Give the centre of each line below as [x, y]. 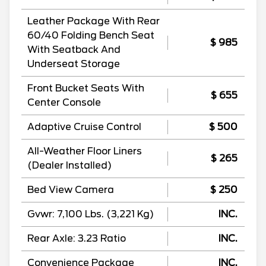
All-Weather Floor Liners [85, 151]
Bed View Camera [71, 189]
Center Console [64, 102]
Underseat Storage [74, 64]
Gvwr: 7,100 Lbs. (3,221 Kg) [91, 214]
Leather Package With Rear [94, 21]
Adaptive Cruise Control [84, 126]
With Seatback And [74, 49]
